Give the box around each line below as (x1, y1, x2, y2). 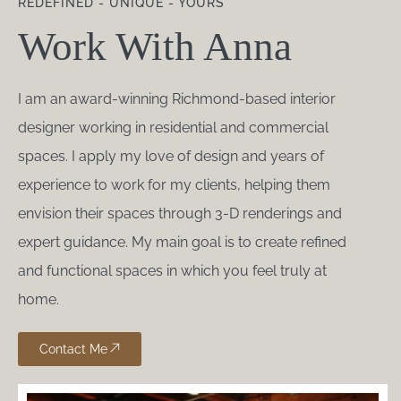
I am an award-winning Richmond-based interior (18, 90, 336, 108)
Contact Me (39, 342, 107, 357)
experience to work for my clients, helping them (18, 176, 330, 194)
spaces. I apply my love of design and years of (18, 148, 324, 166)
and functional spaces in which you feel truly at (18, 262, 327, 280)
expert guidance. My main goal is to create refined (18, 234, 346, 252)
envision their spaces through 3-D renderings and (18, 205, 342, 223)
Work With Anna (18, 24, 292, 70)
